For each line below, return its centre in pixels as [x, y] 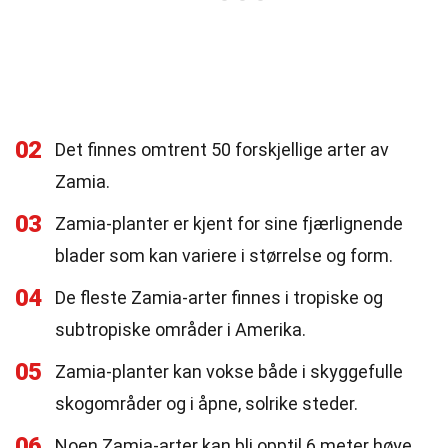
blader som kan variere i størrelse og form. [224, 255]
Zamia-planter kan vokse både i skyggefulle [229, 371]
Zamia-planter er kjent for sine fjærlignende [229, 223]
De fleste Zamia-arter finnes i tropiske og [219, 297]
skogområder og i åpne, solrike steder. [206, 403]
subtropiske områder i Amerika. [180, 329]
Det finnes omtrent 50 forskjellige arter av [222, 149]
